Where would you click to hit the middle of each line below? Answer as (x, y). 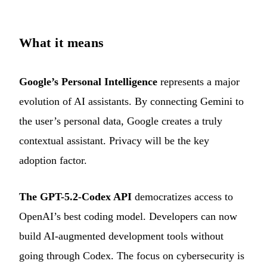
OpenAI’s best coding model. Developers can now (128, 217)
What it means (62, 43)
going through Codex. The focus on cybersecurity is (132, 256)
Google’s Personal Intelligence (88, 82)
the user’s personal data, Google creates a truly (121, 121)
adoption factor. (53, 161)
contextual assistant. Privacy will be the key (114, 141)
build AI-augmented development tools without (121, 236)
